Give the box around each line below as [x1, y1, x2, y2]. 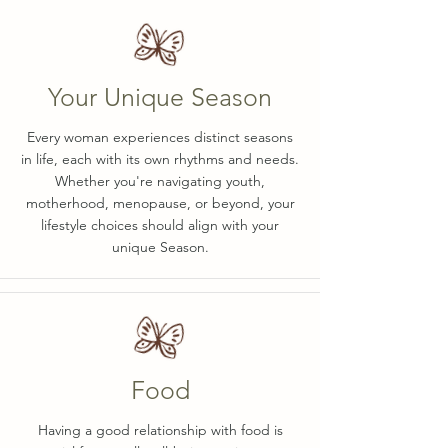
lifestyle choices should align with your [41, 216, 279, 234]
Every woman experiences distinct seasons [27, 128, 293, 146]
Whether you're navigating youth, [55, 172, 265, 190]
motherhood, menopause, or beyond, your [25, 194, 295, 212]
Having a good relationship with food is [37, 421, 283, 439]
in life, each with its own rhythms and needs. [21, 150, 299, 168]
